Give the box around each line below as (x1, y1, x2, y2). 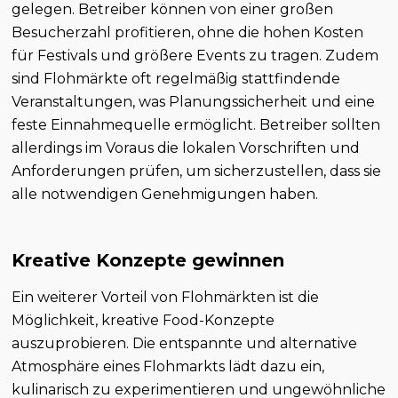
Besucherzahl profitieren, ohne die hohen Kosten (12, 23, 364, 41)
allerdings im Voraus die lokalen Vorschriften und (12, 139, 361, 156)
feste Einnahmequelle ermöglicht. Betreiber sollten (12, 115, 381, 133)
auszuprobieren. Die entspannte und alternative (12, 334, 358, 352)
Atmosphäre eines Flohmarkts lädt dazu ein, (12, 357, 325, 375)
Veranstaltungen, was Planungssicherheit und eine (12, 92, 376, 110)
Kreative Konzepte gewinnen (12, 249, 285, 271)
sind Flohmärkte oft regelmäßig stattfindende (12, 69, 341, 87)
